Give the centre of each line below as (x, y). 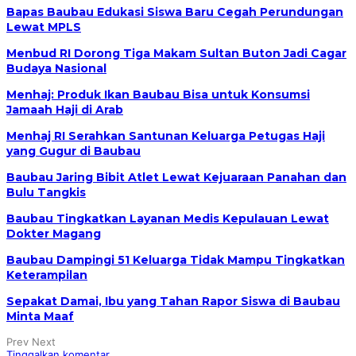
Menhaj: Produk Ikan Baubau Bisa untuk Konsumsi (158, 95)
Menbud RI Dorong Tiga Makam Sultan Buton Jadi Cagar (176, 54)
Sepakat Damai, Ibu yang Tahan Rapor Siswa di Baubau (173, 302)
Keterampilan (47, 275)
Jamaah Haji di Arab (65, 110)
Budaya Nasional (56, 69)
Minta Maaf (40, 317)
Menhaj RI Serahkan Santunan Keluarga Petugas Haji (166, 136)
